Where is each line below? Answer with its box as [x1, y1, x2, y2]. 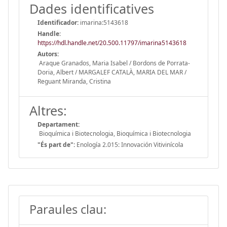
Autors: [37, 49, 59, 58]
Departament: [37, 120, 80, 129]
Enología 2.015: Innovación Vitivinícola [75, 140, 183, 149]
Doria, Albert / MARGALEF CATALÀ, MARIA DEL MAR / [37, 67, 186, 77]
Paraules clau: [29, 201, 106, 217]
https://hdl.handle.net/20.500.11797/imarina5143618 [37, 38, 186, 47]
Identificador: [37, 18, 79, 27]
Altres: [29, 101, 67, 119]
